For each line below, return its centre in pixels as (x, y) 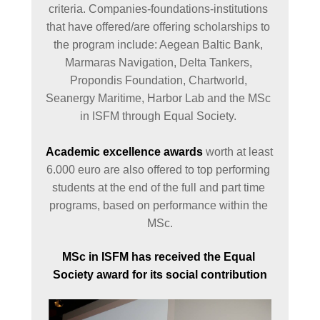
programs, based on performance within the (158, 205)
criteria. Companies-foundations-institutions (159, 9)
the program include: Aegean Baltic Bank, (159, 45)
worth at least (237, 152)
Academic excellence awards (124, 152)
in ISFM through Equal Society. (160, 116)
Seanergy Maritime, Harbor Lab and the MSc (159, 98)
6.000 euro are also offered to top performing (159, 170)
